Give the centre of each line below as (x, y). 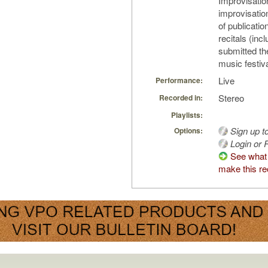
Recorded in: (181, 98)
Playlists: (187, 115)
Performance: (179, 80)
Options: (188, 131)
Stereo (231, 98)
